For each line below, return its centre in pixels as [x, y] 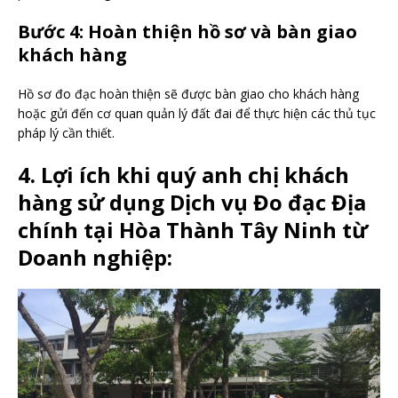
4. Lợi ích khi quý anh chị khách [183, 175]
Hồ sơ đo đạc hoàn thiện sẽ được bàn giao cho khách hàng [188, 94]
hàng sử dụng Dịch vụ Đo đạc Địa [192, 203]
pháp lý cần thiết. [66, 133]
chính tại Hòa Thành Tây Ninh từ [193, 230]
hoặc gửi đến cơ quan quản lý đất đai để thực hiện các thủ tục [197, 114]
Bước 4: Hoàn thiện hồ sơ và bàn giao [187, 32]
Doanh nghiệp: [95, 258]
